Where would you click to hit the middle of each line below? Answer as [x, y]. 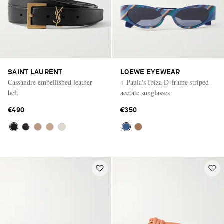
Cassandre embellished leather [50, 82]
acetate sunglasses [145, 93]
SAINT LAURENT [35, 73]
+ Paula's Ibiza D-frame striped [165, 82]
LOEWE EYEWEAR [150, 73]
